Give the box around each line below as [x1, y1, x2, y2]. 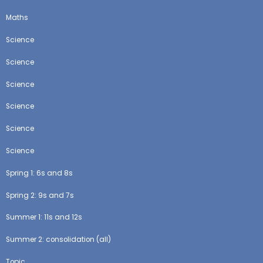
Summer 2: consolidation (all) [6, 235, 112, 245]
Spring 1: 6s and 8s [6, 168, 73, 178]
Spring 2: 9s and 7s [6, 190, 75, 200]
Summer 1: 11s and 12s [6, 213, 83, 222]
